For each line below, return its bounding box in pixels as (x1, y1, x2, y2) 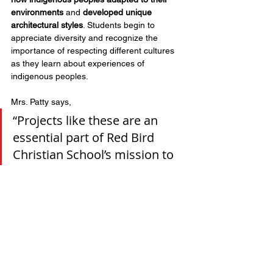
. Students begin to (83, 19, 157, 30)
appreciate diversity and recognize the (11, 32, 160, 43)
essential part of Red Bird (13, 129, 157, 146)
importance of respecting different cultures (11, 45, 177, 55)
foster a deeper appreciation (13, 163, 175, 180)
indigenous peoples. (11, 71, 88, 81)
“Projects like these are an (13, 112, 161, 129)
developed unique (83, 7, 154, 17)
